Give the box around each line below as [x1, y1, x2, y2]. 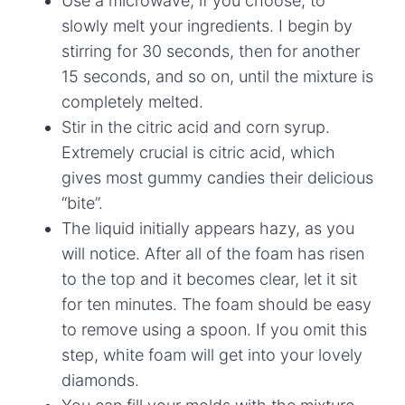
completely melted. [61, 91, 203, 111]
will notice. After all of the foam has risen [61, 243, 364, 263]
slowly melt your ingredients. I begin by [61, 15, 353, 35]
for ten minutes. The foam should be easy [61, 294, 372, 314]
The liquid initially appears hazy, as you [61, 218, 354, 238]
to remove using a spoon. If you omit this [61, 319, 367, 339]
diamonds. [61, 370, 139, 390]
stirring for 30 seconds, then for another [61, 41, 360, 61]
